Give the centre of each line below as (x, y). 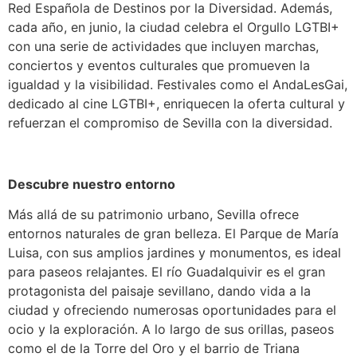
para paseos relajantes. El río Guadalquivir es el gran (167, 271)
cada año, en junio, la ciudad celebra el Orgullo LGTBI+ (174, 27)
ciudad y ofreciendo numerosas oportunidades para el (172, 310)
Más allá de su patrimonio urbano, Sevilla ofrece (153, 214)
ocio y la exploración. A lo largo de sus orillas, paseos (171, 329)
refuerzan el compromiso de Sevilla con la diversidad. (170, 122)
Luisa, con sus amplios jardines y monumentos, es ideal (175, 252)
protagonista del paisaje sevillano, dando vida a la (159, 290)
